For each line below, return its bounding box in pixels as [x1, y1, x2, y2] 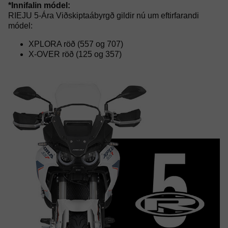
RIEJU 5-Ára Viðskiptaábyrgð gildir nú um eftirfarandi [8, 11, 199, 20]
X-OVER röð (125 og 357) [28, 49, 122, 59]
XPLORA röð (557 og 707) [28, 39, 123, 48]
